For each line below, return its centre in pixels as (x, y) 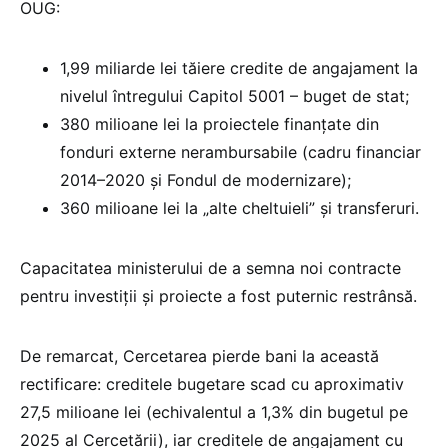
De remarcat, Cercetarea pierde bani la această (199, 355)
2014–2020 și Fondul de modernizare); (205, 179)
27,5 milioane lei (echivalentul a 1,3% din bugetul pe (214, 411)
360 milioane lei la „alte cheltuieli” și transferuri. (239, 207)
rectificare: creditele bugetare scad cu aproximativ (212, 383)
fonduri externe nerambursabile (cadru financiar (240, 151)
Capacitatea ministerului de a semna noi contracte (210, 267)
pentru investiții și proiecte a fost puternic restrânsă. (218, 295)
